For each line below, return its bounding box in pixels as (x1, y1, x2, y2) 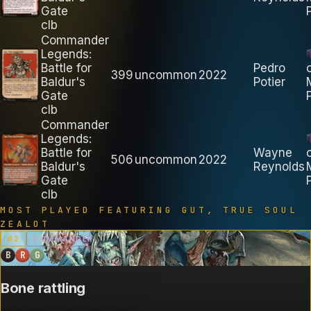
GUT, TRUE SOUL (181, 203, 298, 216)
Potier (253, 74, 285, 89)
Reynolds (253, 159, 305, 174)
